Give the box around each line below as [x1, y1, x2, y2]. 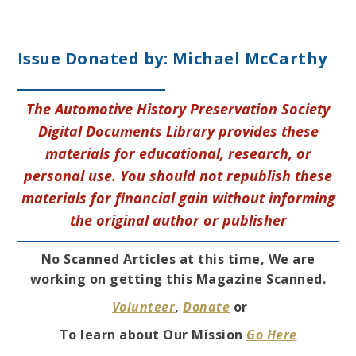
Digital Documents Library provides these [37, 122, 319, 141]
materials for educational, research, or [44, 144, 311, 164]
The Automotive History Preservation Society [26, 99, 330, 119]
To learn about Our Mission [59, 326, 246, 344]
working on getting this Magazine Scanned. [29, 270, 327, 288]
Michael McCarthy [172, 48, 327, 70]
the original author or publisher [69, 211, 287, 230]
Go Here [246, 326, 297, 344]
